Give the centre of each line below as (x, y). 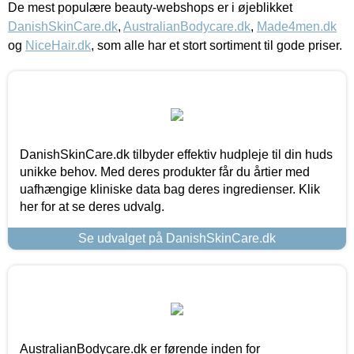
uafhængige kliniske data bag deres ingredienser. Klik (170, 189)
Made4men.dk (297, 26)
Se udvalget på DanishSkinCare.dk (177, 238)
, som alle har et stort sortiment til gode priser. (217, 45)
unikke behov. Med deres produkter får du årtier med (165, 171)
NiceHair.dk (58, 45)
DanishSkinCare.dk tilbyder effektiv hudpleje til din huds (176, 154)
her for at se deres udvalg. (92, 206)
